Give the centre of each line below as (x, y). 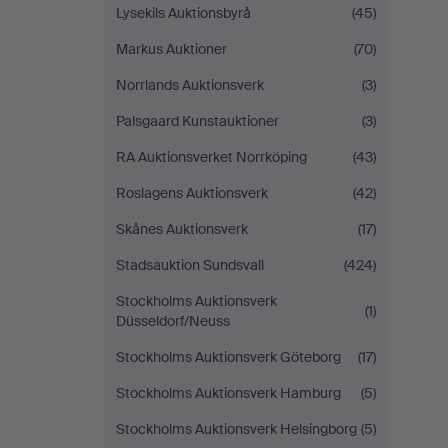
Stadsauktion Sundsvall (190, 265)
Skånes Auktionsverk (182, 229)
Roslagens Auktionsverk (192, 193)
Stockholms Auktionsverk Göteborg (228, 357)
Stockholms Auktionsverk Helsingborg (236, 429)
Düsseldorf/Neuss (173, 321)
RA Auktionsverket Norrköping (211, 157)
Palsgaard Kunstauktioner (197, 121)
